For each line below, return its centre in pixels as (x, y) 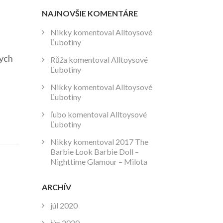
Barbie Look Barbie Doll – (94, 151)
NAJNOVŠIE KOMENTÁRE (90, 13)
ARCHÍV (56, 187)
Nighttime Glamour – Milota (99, 161)
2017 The (132, 141)
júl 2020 (64, 205)
